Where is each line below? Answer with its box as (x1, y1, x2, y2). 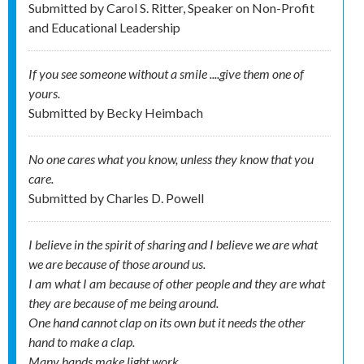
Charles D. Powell (106, 190, 204, 206)
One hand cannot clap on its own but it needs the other (28, 314, 305, 331)
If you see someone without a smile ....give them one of (28, 66, 304, 82)
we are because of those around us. (28, 256, 206, 272)
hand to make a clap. (28, 334, 137, 350)
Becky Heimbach (106, 105, 203, 121)
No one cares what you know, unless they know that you (28, 151, 314, 167)
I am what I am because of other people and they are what (28, 275, 325, 292)
